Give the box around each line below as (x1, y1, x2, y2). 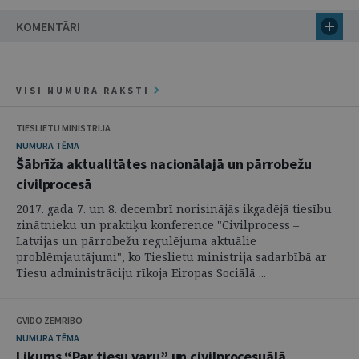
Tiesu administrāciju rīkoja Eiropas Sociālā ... (16, 265, 266, 280)
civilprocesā (16, 175, 92, 193)
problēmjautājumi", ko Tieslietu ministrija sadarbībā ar (16, 249, 327, 264)
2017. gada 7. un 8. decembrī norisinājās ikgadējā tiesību (16, 201, 332, 216)
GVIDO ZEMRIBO (16, 314, 83, 326)
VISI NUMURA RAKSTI (16, 84, 154, 96)
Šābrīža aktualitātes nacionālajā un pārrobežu (16, 155, 312, 173)
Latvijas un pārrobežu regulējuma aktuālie (16, 233, 256, 248)
